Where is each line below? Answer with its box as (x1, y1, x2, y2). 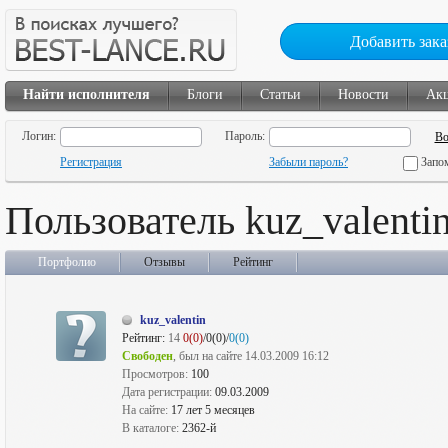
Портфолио (38, 255, 96, 269)
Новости (338, 87, 389, 102)
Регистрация (60, 155, 122, 170)
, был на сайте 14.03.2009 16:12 (173, 349, 329, 363)
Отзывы (144, 255, 185, 269)
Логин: (22, 129, 56, 143)
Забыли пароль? (269, 155, 348, 170)
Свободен (122, 349, 173, 363)
